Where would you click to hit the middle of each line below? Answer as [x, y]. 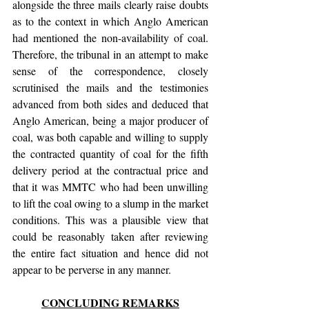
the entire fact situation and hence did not [110, 253]
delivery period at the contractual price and [110, 170]
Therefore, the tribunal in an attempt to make [110, 54]
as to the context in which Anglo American [110, 21]
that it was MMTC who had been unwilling [110, 187]
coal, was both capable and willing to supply [110, 137]
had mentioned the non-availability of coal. [110, 38]
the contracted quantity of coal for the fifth [110, 153]
